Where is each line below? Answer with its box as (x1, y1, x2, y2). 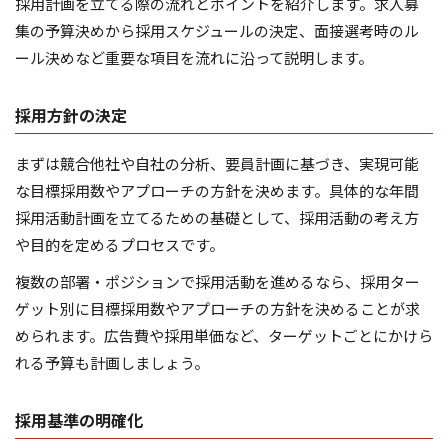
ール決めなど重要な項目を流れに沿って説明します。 (15, 47, 373, 69)
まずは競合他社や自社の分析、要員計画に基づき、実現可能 (15, 153, 419, 175)
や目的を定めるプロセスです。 (15, 234, 224, 256)
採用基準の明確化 (15, 408, 143, 433)
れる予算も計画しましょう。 (15, 352, 209, 374)
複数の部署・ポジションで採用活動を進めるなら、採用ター (15, 271, 420, 293)
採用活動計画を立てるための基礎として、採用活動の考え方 (15, 207, 419, 229)
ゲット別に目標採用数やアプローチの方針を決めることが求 (15, 298, 420, 320)
